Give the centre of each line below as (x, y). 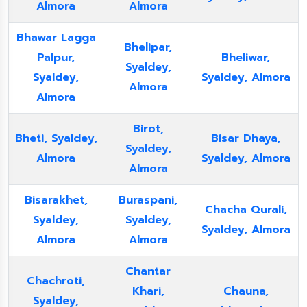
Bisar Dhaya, (246, 138)
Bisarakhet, (56, 200)
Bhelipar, (148, 47)
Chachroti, (56, 281)
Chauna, (246, 291)
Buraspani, (148, 200)
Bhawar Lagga (56, 38)
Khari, (148, 291)
